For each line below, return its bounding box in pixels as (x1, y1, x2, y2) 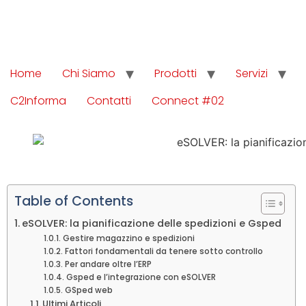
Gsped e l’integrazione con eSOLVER (66, 271, 216, 283)
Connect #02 (152, 93, 224, 109)
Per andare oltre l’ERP (64, 258, 152, 270)
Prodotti (154, 66, 197, 81)
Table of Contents (14, 191, 133, 210)
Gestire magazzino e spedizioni (62, 232, 195, 244)
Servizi (236, 66, 268, 81)
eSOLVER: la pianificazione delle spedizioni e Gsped (21, 216, 281, 230)
